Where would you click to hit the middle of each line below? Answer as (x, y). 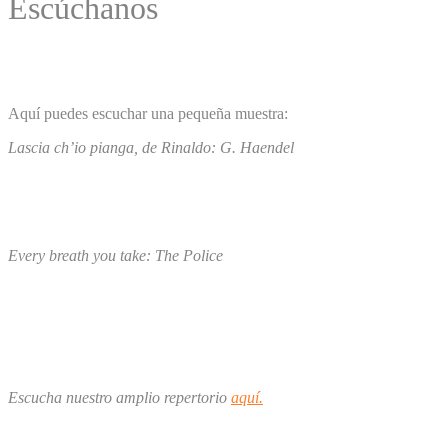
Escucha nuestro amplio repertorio (119, 397)
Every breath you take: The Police (115, 255)
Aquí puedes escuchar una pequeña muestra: (148, 113)
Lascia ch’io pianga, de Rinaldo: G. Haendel (151, 147)
